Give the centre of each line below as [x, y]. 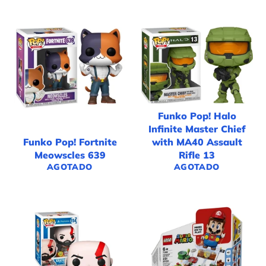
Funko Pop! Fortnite [70, 142]
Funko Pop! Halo [197, 116]
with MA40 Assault [197, 142]
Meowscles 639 [70, 155]
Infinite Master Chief [197, 129]
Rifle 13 [197, 155]
